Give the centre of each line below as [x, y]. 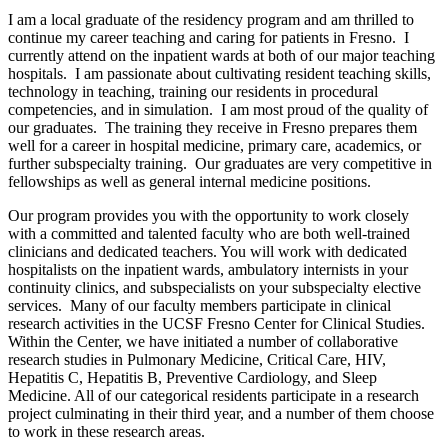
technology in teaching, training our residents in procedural [193, 91]
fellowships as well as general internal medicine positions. [189, 181]
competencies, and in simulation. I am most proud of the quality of [218, 109]
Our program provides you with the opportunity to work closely [208, 215]
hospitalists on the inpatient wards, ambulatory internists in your [208, 269]
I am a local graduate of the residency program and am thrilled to [211, 19]
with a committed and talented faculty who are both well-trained [209, 233]
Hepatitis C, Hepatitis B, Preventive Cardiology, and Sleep [192, 377]
